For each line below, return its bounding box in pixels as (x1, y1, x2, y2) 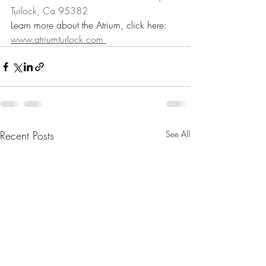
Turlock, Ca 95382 (11, 4, 88, 17)
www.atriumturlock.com (11, 33, 106, 46)
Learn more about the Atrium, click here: (11, 18, 170, 31)
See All (166, 128, 190, 140)
